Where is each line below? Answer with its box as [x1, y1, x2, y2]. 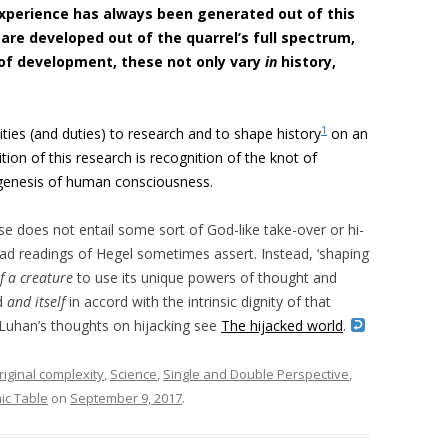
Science [110, 365, 157, 383]
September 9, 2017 [70, 389, 182, 407]
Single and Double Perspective [163, 365, 349, 383]
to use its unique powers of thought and [73, 268, 337, 287]
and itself [7, 292, 65, 311]
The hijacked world [221, 316, 343, 335]
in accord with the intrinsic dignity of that [65, 292, 331, 311]
